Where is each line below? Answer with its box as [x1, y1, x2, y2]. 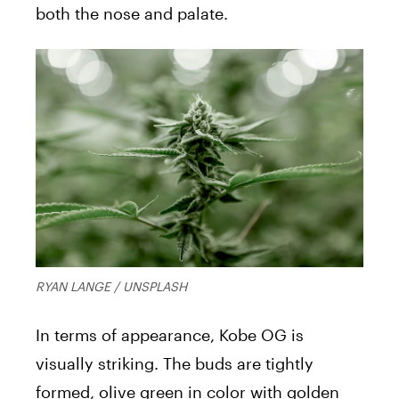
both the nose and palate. [36, 3, 228, 23]
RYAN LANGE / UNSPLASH [36, 279, 187, 295]
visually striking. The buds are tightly [36, 354, 313, 374]
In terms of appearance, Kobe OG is [36, 325, 304, 346]
